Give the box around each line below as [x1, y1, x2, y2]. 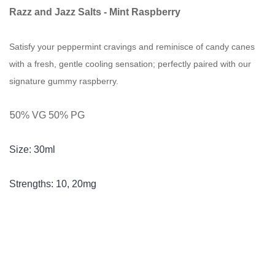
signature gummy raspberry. [9, 76, 118, 86]
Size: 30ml [9, 144, 55, 155]
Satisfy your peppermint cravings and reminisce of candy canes [9, 42, 255, 52]
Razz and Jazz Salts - [9, 7, 109, 17]
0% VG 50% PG [15, 110, 85, 120]
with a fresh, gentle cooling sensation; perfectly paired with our [9, 59, 251, 69]
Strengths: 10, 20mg [9, 179, 96, 189]
